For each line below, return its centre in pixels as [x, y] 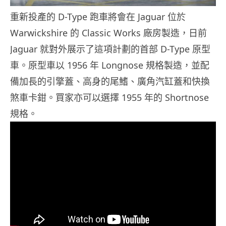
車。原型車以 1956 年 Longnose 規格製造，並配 [110, 65]
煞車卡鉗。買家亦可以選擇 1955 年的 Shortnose [109, 98]
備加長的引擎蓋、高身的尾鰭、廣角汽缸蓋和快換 [110, 81]
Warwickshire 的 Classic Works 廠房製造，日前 [108, 33]
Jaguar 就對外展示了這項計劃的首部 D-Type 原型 [110, 49]
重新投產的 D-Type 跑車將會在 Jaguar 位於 [98, 17]
